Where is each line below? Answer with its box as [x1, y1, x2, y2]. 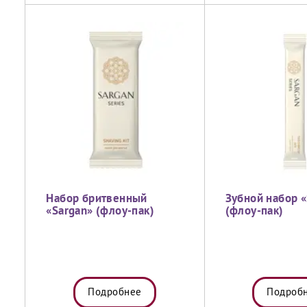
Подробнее [88, 288, 142, 297]
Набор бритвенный [46, 194, 147, 204]
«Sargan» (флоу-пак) [46, 206, 154, 217]
